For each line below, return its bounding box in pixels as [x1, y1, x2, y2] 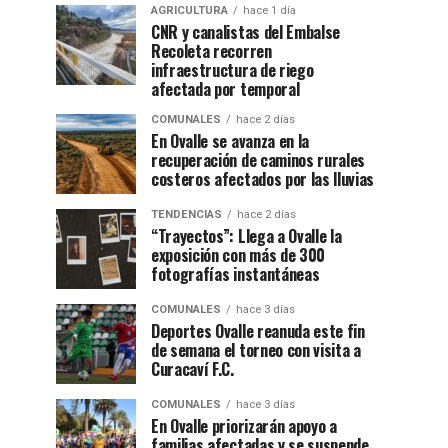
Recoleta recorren [151, 39, 272, 63]
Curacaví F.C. [151, 357, 234, 381]
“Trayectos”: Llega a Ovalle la [151, 224, 342, 248]
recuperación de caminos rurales [151, 148, 366, 172]
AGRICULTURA [151, 4, 228, 17]
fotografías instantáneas [151, 262, 323, 286]
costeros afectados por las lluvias [151, 167, 375, 191]
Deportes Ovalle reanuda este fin [151, 319, 365, 343]
